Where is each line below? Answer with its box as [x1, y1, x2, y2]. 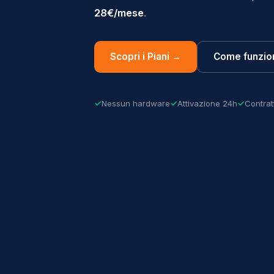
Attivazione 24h [177, 98, 237, 108]
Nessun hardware [102, 98, 170, 108]
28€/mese [94, 6, 144, 19]
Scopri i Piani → [110, 50, 181, 62]
